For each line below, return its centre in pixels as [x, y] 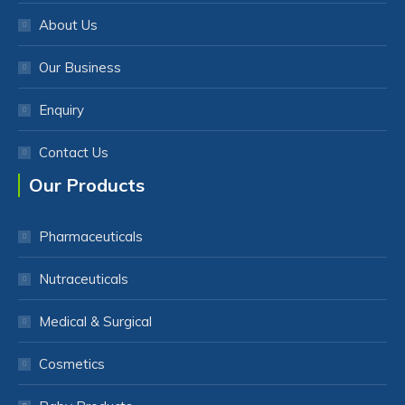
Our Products [87, 185]
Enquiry [61, 110]
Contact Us [74, 152]
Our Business [80, 67]
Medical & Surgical [95, 321]
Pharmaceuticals [91, 236]
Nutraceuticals [84, 279]
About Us [68, 25]
